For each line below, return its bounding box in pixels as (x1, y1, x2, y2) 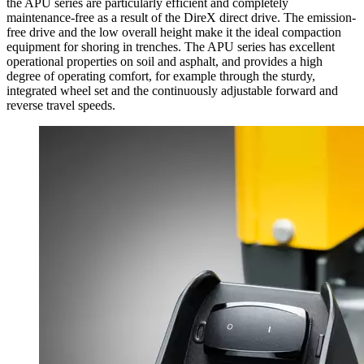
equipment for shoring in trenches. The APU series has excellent (6, 39, 335, 54)
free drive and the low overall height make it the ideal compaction (6, 24, 341, 39)
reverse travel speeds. (6, 97, 115, 112)
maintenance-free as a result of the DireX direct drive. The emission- (6, 10, 356, 24)
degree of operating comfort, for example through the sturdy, (6, 68, 315, 83)
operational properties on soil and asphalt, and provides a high (6, 54, 323, 68)
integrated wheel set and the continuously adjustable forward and (6, 83, 338, 97)
